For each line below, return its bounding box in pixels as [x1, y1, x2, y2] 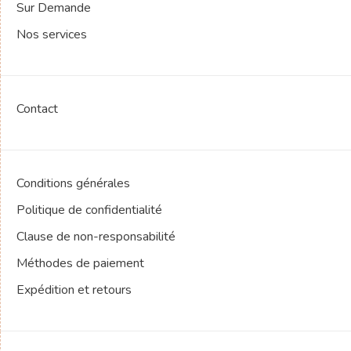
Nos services [16, 25, 87, 43]
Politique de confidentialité [16, 201, 162, 219]
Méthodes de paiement [16, 254, 144, 272]
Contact [16, 100, 58, 118]
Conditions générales [16, 174, 130, 192]
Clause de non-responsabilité [16, 227, 175, 245]
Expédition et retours [16, 280, 132, 299]
